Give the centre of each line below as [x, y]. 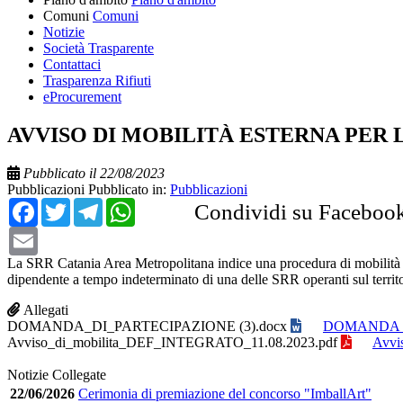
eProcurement [82, 96]
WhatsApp [184, 204]
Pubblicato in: [129, 189]
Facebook [82, 204]
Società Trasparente [99, 48]
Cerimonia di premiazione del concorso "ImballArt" [225, 393]
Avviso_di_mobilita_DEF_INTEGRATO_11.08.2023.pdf [172, 342]
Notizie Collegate [57, 374]
